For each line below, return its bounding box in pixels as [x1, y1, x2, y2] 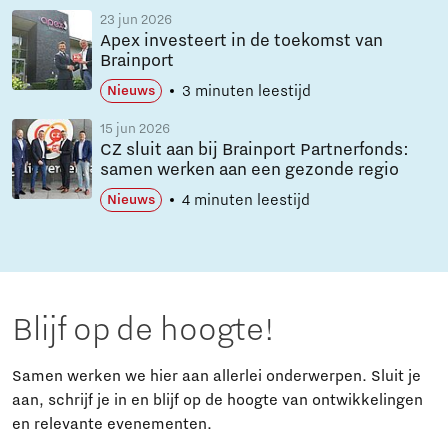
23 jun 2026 [100, 12, 172, 29]
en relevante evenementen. [12, 415, 212, 434]
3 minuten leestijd [182, 82, 311, 101]
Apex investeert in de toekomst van [100, 31, 383, 52]
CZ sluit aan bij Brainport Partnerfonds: [100, 140, 409, 161]
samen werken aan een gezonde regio [100, 160, 399, 181]
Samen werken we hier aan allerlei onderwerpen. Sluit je [12, 367, 421, 386]
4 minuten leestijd [182, 191, 310, 210]
